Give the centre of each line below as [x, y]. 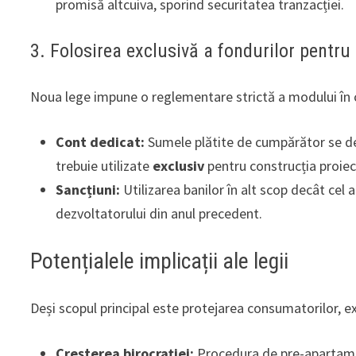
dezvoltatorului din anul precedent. [159, 213]
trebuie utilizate [104, 165]
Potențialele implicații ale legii [160, 261]
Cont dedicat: [101, 141]
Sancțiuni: [88, 189]
